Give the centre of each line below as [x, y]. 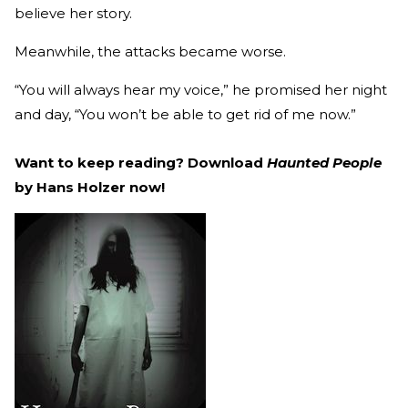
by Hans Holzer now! [90, 187]
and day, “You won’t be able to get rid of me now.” [185, 114]
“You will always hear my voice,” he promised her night [201, 89]
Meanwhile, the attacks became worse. [150, 51]
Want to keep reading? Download [141, 162]
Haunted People [324, 162]
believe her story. [73, 13]
